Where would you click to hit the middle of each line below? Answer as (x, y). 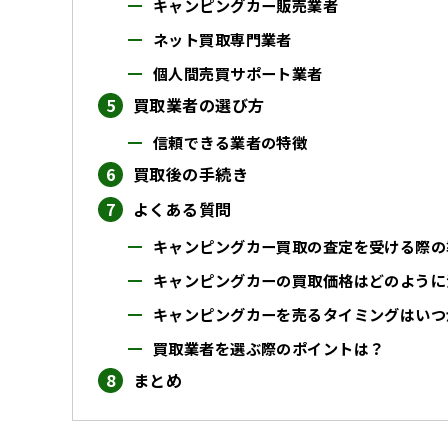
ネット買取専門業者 (222, 38)
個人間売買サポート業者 (238, 72)
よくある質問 (182, 208)
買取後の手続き (190, 173)
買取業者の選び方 (199, 104)
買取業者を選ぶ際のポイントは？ (269, 347)
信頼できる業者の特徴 (230, 141)
